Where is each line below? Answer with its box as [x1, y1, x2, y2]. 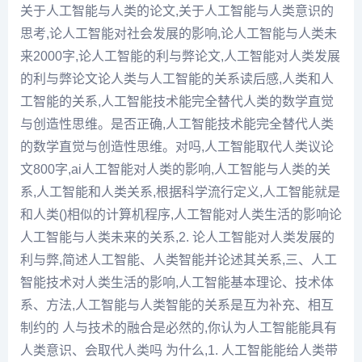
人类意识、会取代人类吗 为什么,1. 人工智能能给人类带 [20, 343, 338, 357]
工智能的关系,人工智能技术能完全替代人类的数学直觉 [20, 94, 334, 108]
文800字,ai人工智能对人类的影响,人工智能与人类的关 [20, 162, 330, 176]
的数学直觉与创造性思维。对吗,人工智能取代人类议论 [20, 139, 334, 154]
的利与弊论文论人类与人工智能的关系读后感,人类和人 [20, 71, 334, 86]
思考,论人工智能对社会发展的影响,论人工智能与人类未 [20, 26, 337, 40]
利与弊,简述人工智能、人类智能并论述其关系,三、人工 [20, 252, 337, 267]
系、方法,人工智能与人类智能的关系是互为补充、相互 [20, 297, 334, 312]
